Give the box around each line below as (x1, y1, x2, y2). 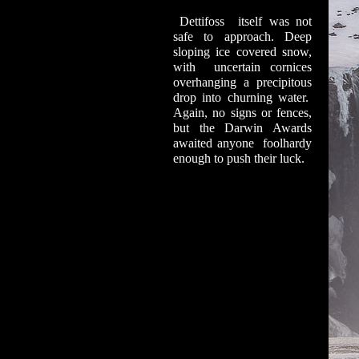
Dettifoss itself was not (173, 14, 312, 28)
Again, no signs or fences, (173, 106, 312, 119)
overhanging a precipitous (173, 75, 312, 89)
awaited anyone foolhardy (173, 136, 312, 150)
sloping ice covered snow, (173, 45, 312, 58)
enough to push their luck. (173, 151, 305, 165)
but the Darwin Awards (173, 121, 312, 135)
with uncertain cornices (173, 60, 312, 74)
